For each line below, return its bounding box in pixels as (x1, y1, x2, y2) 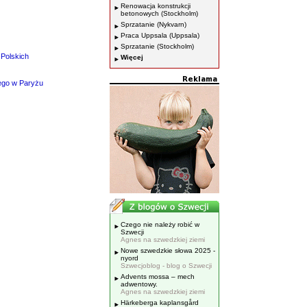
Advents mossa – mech (121, 273, 195, 280)
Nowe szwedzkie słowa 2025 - (121, 247, 215, 254)
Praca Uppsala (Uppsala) (121, 32, 199, 39)
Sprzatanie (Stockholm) (121, 42, 194, 50)
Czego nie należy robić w (121, 221, 199, 228)
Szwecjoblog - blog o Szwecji (121, 262, 212, 269)
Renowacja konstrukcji (121, 2, 191, 10)
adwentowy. (121, 280, 158, 288)
